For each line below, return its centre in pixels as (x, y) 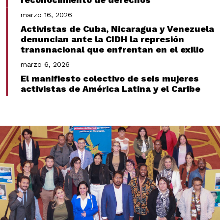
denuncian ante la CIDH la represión (102, 39)
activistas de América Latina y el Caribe (110, 89)
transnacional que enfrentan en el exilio (112, 49)
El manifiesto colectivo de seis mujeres (110, 78)
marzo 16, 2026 (46, 15)
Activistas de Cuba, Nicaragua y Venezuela (117, 29)
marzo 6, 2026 (45, 64)
